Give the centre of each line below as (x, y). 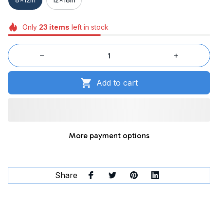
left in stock (89, 27)
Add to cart (117, 82)
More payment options (109, 136)
